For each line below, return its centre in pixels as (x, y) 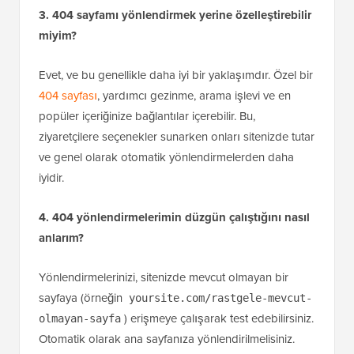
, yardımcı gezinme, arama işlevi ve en (194, 164)
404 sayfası (68, 164)
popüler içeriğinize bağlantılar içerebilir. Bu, (147, 185)
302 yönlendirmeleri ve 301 (223, 23)
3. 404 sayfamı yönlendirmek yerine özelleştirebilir (175, 83)
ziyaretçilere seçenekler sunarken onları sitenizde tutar (177, 205)
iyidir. (51, 246)
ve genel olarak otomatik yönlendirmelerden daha (166, 226)
